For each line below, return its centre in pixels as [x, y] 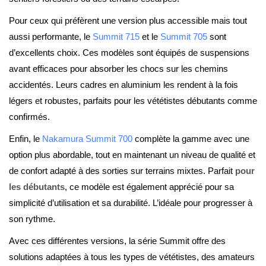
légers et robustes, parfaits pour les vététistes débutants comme [133, 101]
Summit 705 [184, 37]
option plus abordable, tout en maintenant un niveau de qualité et [132, 155]
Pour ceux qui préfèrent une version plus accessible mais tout [128, 20]
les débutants [37, 187]
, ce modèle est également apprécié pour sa [149, 187]
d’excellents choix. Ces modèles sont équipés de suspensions [129, 53]
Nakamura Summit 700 [87, 139]
